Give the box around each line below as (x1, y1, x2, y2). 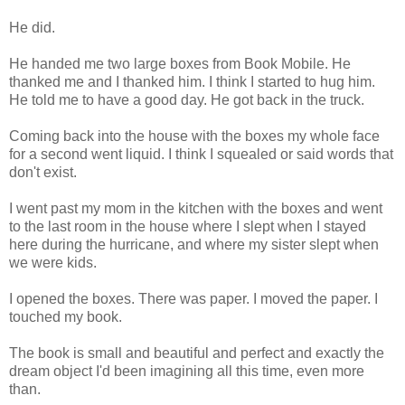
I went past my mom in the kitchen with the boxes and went (9, 200, 382, 216)
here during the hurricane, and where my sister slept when (9, 236, 379, 252)
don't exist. (9, 164, 77, 180)
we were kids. (9, 254, 97, 270)
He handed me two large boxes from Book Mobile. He (9, 55, 351, 71)
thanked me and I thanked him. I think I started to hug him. (9, 73, 375, 89)
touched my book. (9, 308, 122, 325)
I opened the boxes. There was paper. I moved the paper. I (9, 290, 378, 306)
